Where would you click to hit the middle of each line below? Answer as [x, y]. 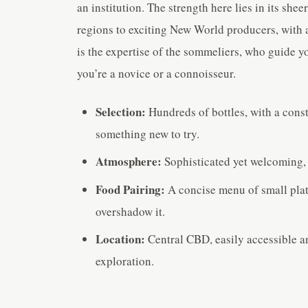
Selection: [121, 111]
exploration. [125, 261]
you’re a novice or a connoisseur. [156, 73]
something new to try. [148, 133]
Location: [121, 239]
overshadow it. [131, 211]
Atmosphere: [129, 162]
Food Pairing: [131, 189]
